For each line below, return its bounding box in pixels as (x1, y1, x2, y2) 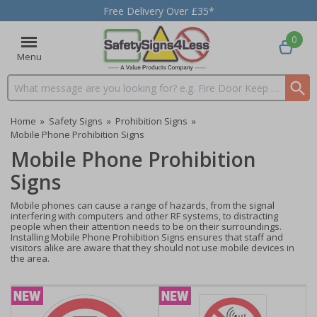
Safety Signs (49, 115, 103, 127)
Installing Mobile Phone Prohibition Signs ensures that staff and (11, 231, 283, 243)
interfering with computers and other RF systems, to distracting (11, 209, 278, 222)
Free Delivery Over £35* (103, 4, 214, 18)
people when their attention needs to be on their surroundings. (11, 220, 282, 233)
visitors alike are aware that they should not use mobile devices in (11, 241, 294, 254)
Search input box (8, 87, 84, 101)
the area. (11, 252, 50, 265)
